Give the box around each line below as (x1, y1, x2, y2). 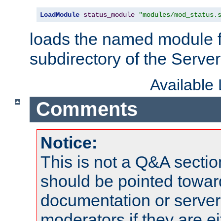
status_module (83, 10, 135, 19)
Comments (36, 98, 138, 120)
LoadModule (40, 10, 79, 19)
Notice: (40, 133, 97, 152)
